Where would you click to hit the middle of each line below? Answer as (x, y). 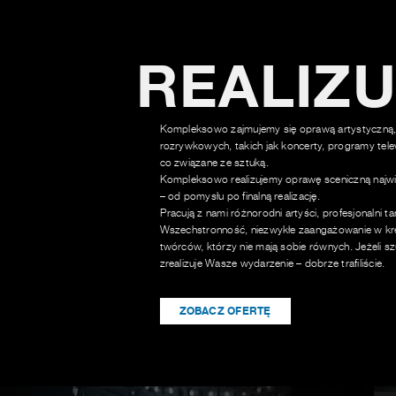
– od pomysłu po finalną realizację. (240, 196)
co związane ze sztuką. (216, 163)
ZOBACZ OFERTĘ (225, 311)
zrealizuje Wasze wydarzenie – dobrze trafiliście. (272, 263)
